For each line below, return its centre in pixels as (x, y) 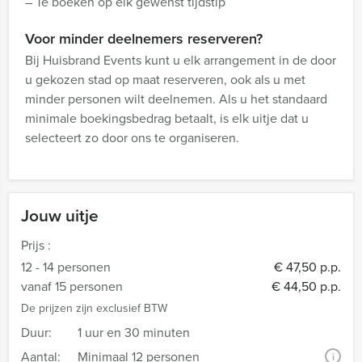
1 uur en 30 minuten (134, 332)
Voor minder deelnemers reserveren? (144, 38)
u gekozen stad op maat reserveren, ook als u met (165, 79)
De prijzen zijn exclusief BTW (94, 308)
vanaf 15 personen (72, 286)
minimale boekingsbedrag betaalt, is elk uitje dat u (167, 118)
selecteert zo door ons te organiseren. (132, 137)
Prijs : (36, 245)
